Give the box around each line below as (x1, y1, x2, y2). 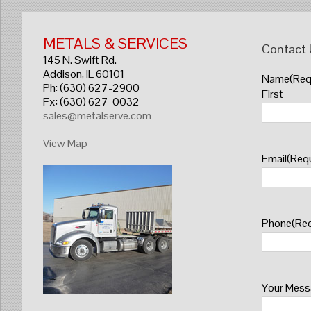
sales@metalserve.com (43, 108, 151, 123)
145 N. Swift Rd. (43, 53, 117, 67)
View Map (43, 136, 87, 151)
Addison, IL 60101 (43, 67, 124, 81)
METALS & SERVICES (43, 33, 187, 53)
